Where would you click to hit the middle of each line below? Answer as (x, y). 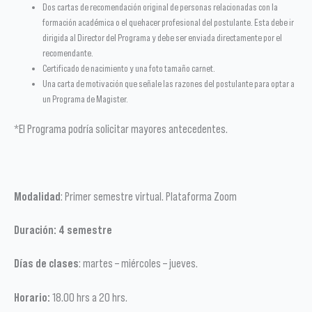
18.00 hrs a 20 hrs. (89, 297)
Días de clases (46, 264)
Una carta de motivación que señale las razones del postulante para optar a (169, 84)
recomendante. (68, 53)
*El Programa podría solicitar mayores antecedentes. (121, 129)
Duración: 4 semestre (63, 230)
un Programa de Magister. (86, 99)
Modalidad (37, 196)
